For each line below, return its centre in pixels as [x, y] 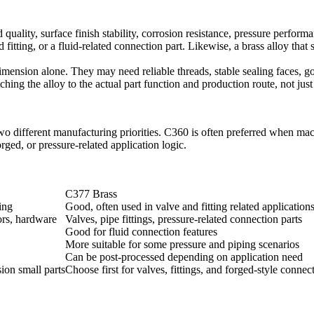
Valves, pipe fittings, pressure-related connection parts [184, 219]
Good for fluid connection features [141, 232]
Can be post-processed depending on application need [184, 257]
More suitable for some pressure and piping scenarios [182, 245]
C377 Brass [91, 194]
